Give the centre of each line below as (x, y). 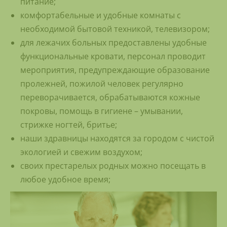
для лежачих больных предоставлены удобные (113, 43)
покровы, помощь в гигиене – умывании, (102, 111)
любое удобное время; (65, 180)
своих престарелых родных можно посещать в (113, 166)
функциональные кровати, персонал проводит (113, 56)
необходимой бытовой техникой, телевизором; (115, 29)
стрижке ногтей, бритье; (69, 125)
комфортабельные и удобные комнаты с (101, 15)
